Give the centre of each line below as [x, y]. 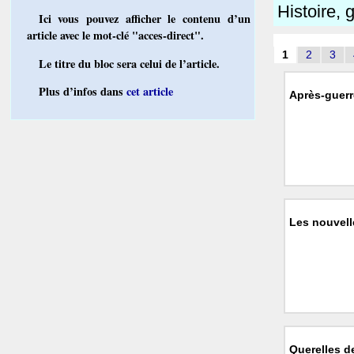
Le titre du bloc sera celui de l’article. [129, 63]
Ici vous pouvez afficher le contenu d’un [144, 19]
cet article [149, 92]
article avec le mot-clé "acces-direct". [116, 36]
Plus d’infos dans [82, 92]
